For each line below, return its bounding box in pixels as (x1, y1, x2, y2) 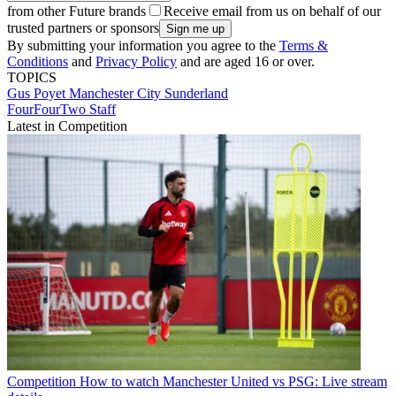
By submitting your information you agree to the (7, 38, 279, 54)
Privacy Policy (95, 54, 177, 70)
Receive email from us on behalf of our (164, 4, 381, 19)
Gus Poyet (7, 86, 69, 102)
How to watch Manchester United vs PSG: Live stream (80, 373, 387, 389)
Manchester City (69, 86, 164, 102)
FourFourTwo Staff (7, 102, 116, 118)
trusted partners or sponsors (7, 20, 159, 36)
